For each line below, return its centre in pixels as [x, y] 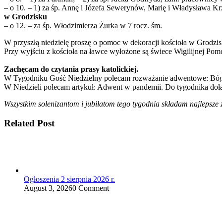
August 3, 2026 [48, 188]
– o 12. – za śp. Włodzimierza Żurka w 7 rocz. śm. [83, 26]
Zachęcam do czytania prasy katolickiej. [71, 69]
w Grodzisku [26, 17]
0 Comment [91, 188]
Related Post [29, 123]
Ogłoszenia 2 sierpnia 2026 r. [69, 179]
